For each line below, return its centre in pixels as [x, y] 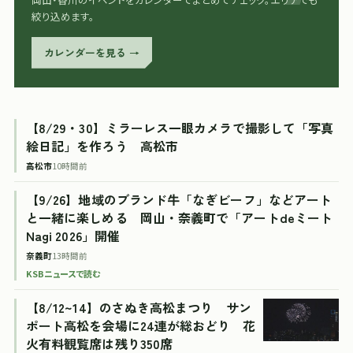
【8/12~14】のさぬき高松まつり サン [139, 307]
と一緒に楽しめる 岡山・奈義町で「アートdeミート [179, 217]
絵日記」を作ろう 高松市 [102, 145]
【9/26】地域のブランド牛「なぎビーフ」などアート [179, 199]
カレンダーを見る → [92, 52]
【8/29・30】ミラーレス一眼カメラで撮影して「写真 [180, 127]
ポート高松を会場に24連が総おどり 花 [141, 325]
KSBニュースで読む [63, 273]
